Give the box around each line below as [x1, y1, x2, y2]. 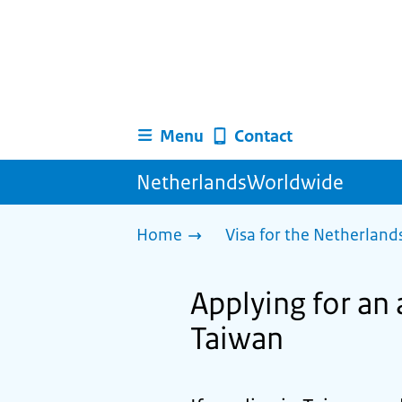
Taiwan [190, 319, 284, 358]
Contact [233, 125, 293, 147]
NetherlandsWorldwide [136, 169, 344, 196]
